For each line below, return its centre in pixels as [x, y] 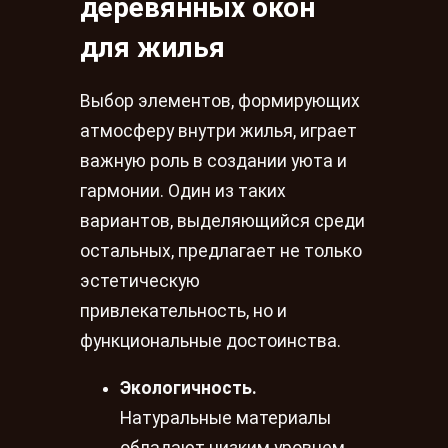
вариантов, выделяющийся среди [222, 220]
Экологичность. [188, 388]
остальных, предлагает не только [221, 250]
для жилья [152, 48]
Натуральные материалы [225, 418]
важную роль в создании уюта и [213, 160]
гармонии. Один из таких [183, 190]
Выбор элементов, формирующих [220, 100]
